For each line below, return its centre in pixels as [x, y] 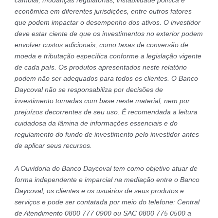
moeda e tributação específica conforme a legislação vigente [108, 56]
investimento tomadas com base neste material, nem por [102, 100]
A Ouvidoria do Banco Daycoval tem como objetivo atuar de [106, 169]
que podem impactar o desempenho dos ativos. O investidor [108, 22]
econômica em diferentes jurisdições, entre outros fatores [103, 11]
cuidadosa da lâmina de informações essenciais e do [96, 123]
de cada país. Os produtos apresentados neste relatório [101, 67]
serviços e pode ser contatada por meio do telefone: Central [107, 202]
